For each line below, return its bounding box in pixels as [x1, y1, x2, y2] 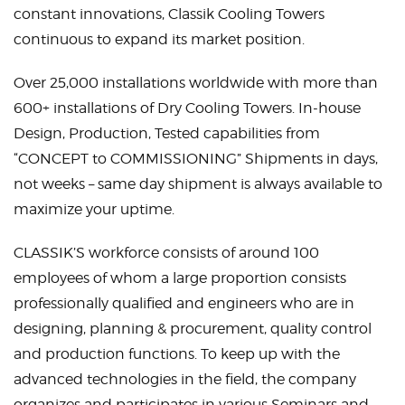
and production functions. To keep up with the [14, 345, 340, 363]
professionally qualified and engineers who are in [14, 295, 354, 313]
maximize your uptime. [14, 201, 174, 219]
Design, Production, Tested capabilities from [14, 125, 320, 143]
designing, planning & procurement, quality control [14, 320, 372, 338]
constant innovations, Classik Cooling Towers [14, 5, 325, 24]
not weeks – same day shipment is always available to [14, 175, 382, 193]
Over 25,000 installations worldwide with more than [14, 74, 378, 92]
